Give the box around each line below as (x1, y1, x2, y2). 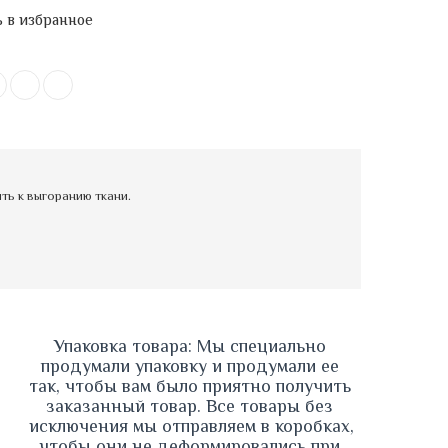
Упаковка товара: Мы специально (53, 336, 326, 357)
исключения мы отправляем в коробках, (29, 416, 354, 437)
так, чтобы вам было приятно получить (29, 376, 351, 397)
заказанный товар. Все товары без (46, 396, 333, 417)
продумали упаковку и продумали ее (40, 356, 339, 377)
